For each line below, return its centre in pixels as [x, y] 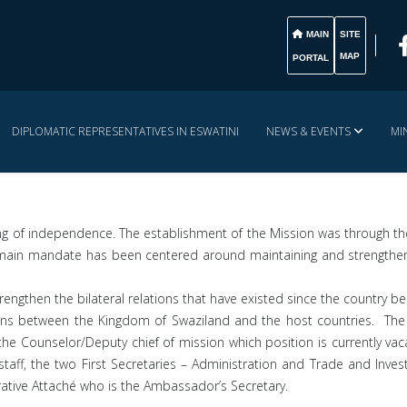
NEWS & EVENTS [308, 131]
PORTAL [311, 58]
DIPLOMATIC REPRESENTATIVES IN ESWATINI [125, 131]
